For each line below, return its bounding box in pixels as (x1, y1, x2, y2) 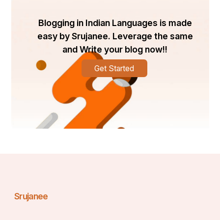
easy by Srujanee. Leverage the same (37, 31, 193, 42)
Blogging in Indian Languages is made (38, 18, 192, 28)
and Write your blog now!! (62, 44, 168, 55)
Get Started (94, 63, 135, 73)
